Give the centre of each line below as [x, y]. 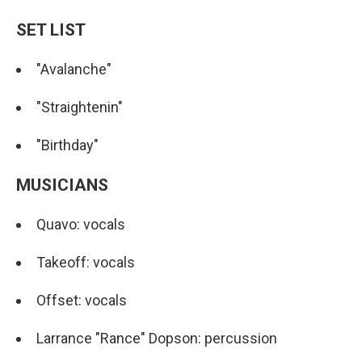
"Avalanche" [74, 69]
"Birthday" [67, 145]
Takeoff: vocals [86, 262]
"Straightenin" [80, 107]
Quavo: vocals [81, 224]
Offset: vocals [82, 300]
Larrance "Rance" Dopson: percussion [157, 338]
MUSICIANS [62, 184]
